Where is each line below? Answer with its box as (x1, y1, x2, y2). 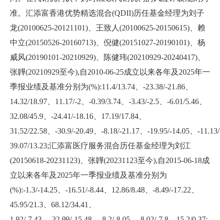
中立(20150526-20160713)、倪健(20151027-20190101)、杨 (10, 38, 205, 47)
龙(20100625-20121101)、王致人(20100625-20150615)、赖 (10, 24, 205, 32)
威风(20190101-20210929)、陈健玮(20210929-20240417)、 (10, 53, 205, 62)
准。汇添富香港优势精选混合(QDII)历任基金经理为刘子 (10, 9, 204, 18)
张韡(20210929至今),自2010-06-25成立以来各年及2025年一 (10, 68, 210, 77)
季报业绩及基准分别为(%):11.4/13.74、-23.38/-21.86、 (10, 82, 193, 91)
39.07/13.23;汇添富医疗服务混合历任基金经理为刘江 (10, 141, 191, 150)
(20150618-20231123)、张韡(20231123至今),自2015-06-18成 (10, 156, 210, 165)
